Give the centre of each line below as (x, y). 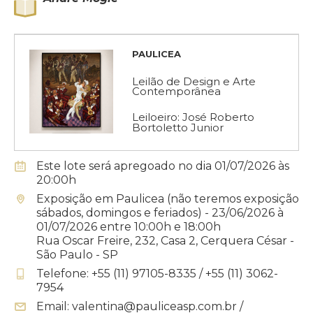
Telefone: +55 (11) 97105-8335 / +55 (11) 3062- (157, 273)
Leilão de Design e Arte (194, 81)
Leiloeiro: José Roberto (193, 117)
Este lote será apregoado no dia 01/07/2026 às (163, 166)
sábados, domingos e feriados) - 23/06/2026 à (160, 212)
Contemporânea (176, 91)
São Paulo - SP (77, 254)
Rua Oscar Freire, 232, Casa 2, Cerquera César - (165, 240)
